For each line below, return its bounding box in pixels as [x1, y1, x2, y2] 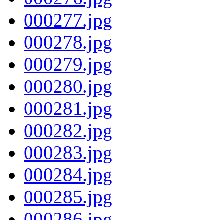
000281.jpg [24, 97, 112, 119]
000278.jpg [24, 31, 112, 53]
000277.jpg [24, 9, 112, 30]
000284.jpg [24, 164, 112, 185]
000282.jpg [24, 119, 112, 141]
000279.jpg [24, 53, 112, 75]
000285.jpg [24, 186, 112, 207]
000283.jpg [24, 141, 112, 163]
